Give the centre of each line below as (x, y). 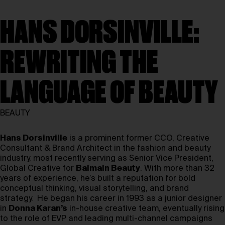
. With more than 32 (177, 169)
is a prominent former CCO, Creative (138, 139)
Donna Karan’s (38, 209)
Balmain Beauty (108, 169)
